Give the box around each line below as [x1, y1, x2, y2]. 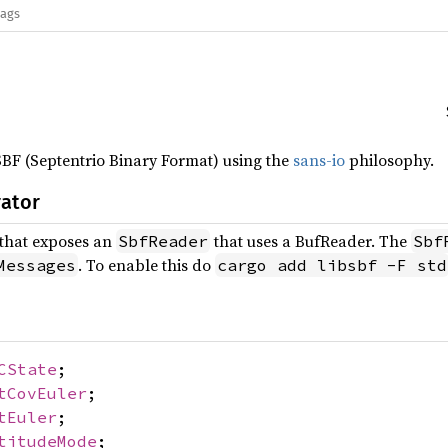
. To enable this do [78, 254, 215, 276]
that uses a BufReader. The [210, 230, 411, 252]
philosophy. [345, 149, 434, 171]
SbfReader [118, 231, 208, 251]
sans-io [293, 149, 345, 171]
